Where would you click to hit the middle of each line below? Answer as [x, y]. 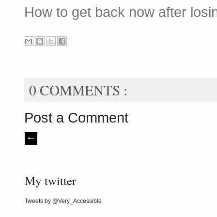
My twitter [50, 180]
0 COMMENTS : [78, 90]
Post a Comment [76, 117]
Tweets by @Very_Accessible [63, 201]
